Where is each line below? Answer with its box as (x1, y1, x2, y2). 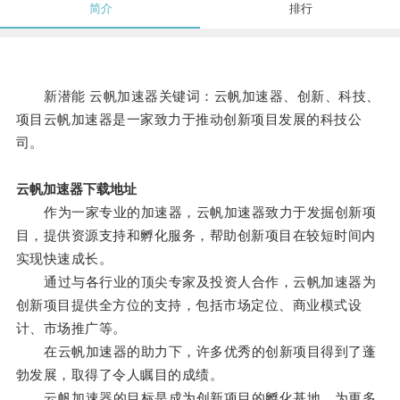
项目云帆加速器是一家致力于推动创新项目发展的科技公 (15, 112, 362, 128)
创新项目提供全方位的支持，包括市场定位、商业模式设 (15, 297, 362, 313)
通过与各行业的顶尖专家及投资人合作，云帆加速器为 (15, 274, 377, 290)
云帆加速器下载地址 (15, 181, 137, 197)
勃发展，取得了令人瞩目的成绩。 (15, 367, 224, 383)
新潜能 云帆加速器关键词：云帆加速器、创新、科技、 (15, 88, 380, 104)
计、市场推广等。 (15, 321, 127, 337)
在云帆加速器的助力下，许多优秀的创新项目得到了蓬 (15, 344, 377, 360)
